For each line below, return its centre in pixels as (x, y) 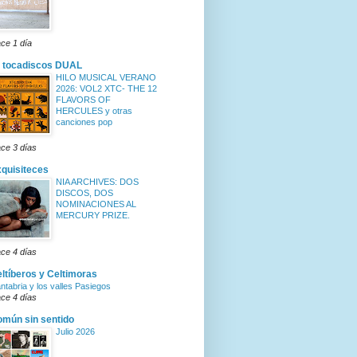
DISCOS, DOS (84, 193)
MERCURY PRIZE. (93, 216)
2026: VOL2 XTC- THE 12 (106, 89)
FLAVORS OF (83, 100)
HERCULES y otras (94, 111)
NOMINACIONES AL (96, 204)
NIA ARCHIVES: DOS (97, 182)
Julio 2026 (75, 332)
